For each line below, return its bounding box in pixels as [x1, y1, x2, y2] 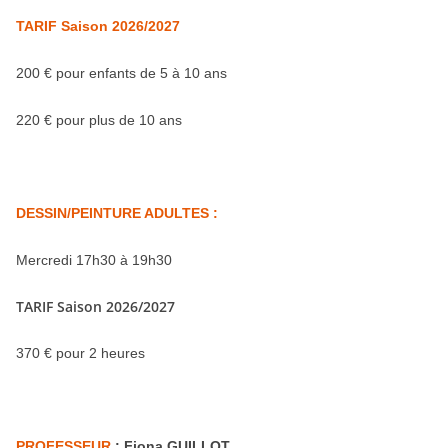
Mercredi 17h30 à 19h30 [16, 251, 172, 268]
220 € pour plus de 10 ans [16, 111, 182, 128]
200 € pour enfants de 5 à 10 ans [16, 64, 227, 81]
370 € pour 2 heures [16, 344, 145, 361]
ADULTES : [141, 204, 218, 221]
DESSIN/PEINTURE [16, 204, 141, 221]
